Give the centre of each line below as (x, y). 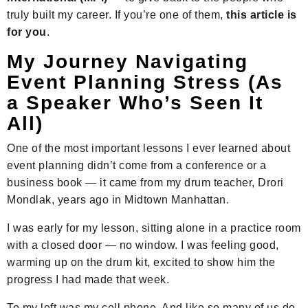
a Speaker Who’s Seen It (135, 102)
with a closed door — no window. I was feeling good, (143, 245)
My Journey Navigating (128, 61)
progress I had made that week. (88, 279)
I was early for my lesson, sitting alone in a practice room (154, 228)
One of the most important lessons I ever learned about (148, 148)
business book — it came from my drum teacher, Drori (145, 182)
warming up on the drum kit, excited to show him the (141, 262)
